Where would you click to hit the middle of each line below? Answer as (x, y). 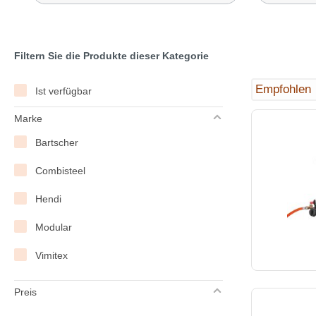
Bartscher (57, 142)
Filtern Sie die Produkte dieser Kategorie (111, 55)
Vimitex (52, 255)
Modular (54, 227)
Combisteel (61, 170)
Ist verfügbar (64, 91)
